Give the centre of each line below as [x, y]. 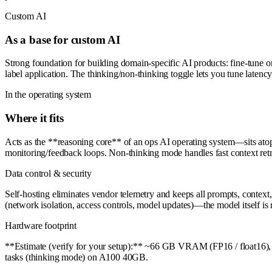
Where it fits [34, 118]
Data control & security [48, 173]
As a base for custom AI [63, 39]
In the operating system [48, 95]
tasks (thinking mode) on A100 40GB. [76, 257]
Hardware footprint [41, 225]
